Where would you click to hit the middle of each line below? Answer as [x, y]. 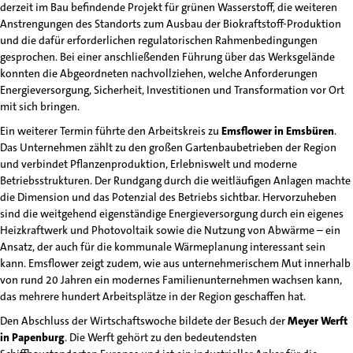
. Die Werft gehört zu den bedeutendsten [161, 337]
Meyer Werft [318, 321]
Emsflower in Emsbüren [278, 131]
